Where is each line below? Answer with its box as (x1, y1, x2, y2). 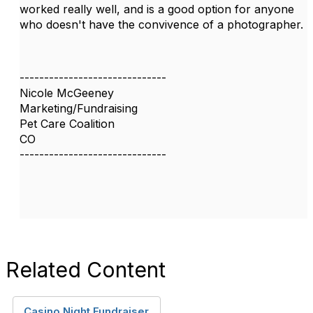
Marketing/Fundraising (20, 101, 138, 115)
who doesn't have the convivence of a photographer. (20, 17, 303, 31)
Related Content (6, 257, 166, 282)
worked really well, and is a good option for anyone (20, 2, 294, 16)
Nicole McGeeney (20, 86, 114, 100)
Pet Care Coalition (20, 117, 115, 131)
